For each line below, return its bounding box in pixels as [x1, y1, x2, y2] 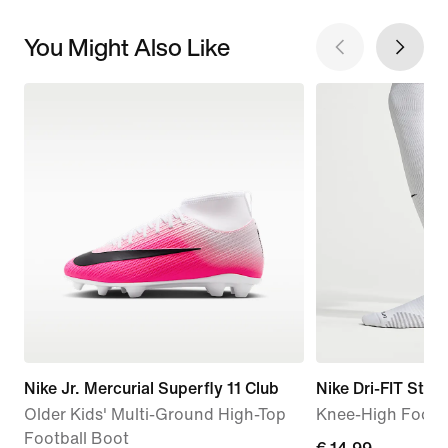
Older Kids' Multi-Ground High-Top [24, 405, 286, 423]
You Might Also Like [24, 28, 230, 65]
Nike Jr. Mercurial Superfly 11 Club [24, 379, 279, 397]
